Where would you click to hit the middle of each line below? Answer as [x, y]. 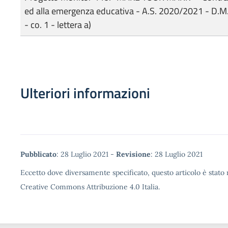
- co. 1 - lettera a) [58, 24]
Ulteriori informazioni [85, 93]
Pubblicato [38, 154]
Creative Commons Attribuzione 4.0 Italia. [90, 187]
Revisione [133, 154]
